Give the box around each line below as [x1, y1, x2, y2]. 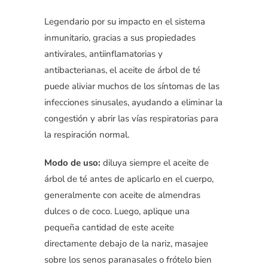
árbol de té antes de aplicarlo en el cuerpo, [44, 173, 214, 185]
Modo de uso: [44, 157, 100, 169]
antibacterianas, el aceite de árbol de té [44, 64, 200, 76]
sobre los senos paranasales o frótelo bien [44, 254, 212, 266]
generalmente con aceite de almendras [44, 189, 200, 201]
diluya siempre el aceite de [100, 157, 209, 169]
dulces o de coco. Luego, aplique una [44, 205, 190, 217]
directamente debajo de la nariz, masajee [44, 237, 208, 249]
